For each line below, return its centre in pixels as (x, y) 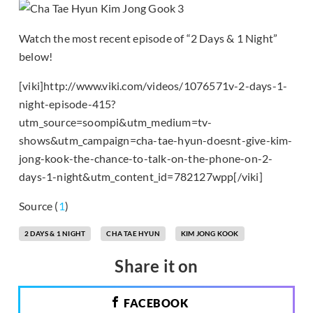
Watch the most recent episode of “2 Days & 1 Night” (148, 38)
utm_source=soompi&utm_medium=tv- (116, 122)
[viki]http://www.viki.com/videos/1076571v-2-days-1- (153, 85)
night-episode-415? (67, 103)
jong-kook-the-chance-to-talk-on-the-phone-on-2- (146, 158)
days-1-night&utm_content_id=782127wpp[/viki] (141, 176)
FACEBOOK (154, 303)
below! (36, 56)
